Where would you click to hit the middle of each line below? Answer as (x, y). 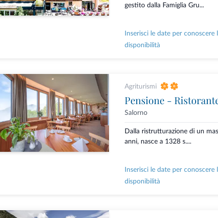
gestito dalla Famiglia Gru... (164, 6)
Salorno (136, 113)
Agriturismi (140, 87)
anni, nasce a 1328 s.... (158, 142)
